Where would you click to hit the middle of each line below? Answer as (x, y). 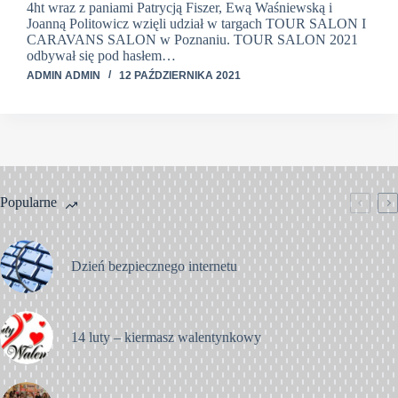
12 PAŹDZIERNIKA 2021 (180, 75)
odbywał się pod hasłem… (101, 55)
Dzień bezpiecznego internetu (154, 266)
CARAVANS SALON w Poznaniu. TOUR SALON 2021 (192, 39)
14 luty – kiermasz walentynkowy (166, 337)
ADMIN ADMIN (64, 75)
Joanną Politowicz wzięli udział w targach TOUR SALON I (196, 23)
